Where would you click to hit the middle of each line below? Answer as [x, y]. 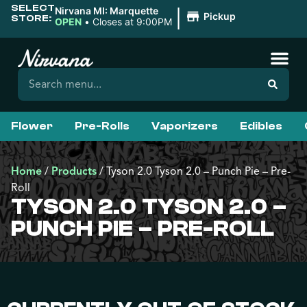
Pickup [219, 16]
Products [74, 171]
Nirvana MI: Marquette [107, 11]
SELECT [33, 8]
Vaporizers [185, 126]
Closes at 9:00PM [132, 22]
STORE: [31, 18]
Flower [32, 126]
